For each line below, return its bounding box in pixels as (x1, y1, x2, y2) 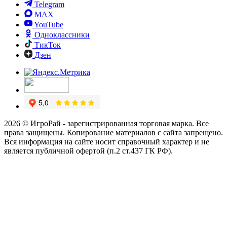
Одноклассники (34, 30, 90, 39)
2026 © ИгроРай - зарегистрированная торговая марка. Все (4, 119, 209, 128)
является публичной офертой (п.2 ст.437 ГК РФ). (4, 146, 173, 155)
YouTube (34, 20, 63, 29)
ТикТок (34, 40, 61, 49)
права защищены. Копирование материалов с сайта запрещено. (4, 128, 223, 137)
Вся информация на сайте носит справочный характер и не (4, 137, 209, 146)
